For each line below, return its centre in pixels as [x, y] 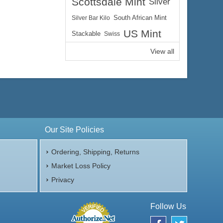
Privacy [62, 180]
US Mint [142, 34]
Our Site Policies [74, 130]
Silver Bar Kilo [91, 18]
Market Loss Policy [81, 166]
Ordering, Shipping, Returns [95, 152]
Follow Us [168, 206]
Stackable [86, 34]
